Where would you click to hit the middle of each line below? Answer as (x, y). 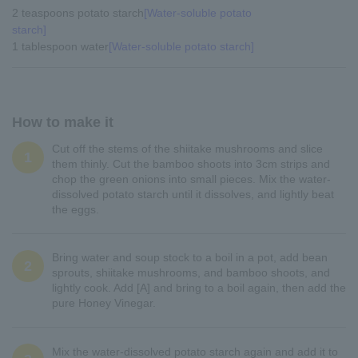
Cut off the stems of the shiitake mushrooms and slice (187, 149)
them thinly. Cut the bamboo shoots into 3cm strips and (191, 164)
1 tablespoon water (60, 46)
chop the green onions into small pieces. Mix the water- (191, 179)
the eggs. (76, 209)
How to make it (63, 122)
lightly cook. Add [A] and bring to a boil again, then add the (199, 288)
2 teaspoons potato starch (78, 13)
